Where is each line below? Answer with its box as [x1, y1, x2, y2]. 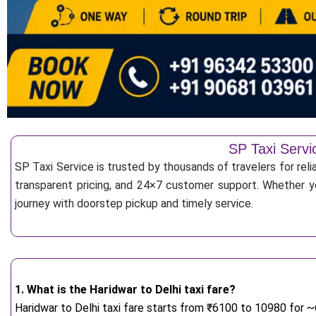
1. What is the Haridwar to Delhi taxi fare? [15, 282, 236, 296]
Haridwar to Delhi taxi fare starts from [15, 300, 207, 315]
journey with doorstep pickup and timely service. [15, 196, 253, 210]
